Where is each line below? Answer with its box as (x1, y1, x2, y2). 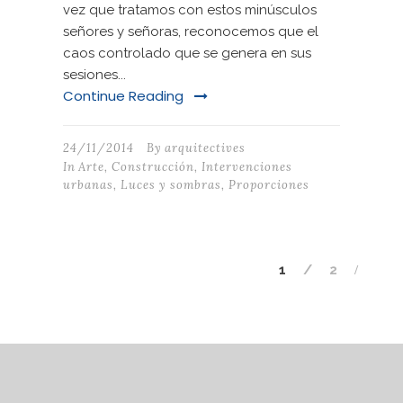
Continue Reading (63, 86, 184, 106)
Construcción (112, 159, 194, 175)
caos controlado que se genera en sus (63, 45, 311, 62)
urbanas (63, 177, 113, 193)
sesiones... (63, 67, 126, 84)
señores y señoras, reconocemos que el (63, 23, 318, 40)
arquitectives (165, 140, 246, 157)
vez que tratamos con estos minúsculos (63, 2, 317, 19)
